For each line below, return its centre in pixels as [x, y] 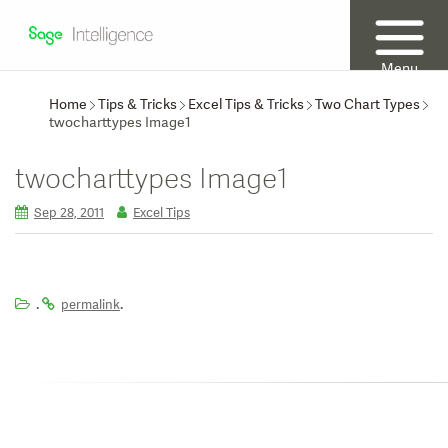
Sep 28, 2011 [69, 213]
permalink [90, 304]
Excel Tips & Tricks [246, 104]
